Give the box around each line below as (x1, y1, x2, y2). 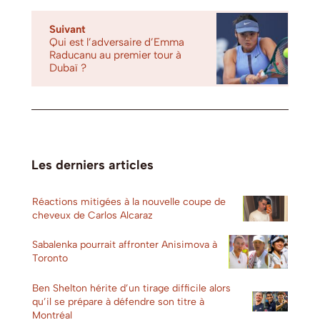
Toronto (32, 252, 68, 265)
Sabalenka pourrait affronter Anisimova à (32, 239, 217, 251)
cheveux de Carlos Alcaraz (32, 209, 153, 222)
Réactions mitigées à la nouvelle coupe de (32, 196, 226, 209)
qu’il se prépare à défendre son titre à (32, 295, 204, 308)
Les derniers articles (31, 157, 154, 174)
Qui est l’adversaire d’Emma (49, 36, 184, 49)
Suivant (49, 23, 86, 36)
